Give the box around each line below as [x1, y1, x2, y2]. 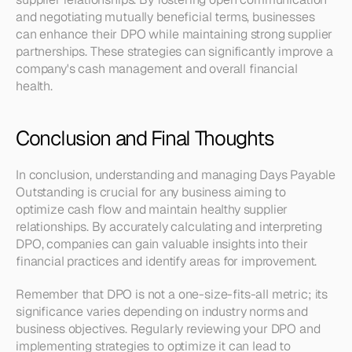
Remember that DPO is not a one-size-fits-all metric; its [16, 286, 328, 302]
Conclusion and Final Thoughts [16, 125, 274, 152]
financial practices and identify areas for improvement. [16, 253, 317, 269]
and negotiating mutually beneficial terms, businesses [16, 9, 315, 25]
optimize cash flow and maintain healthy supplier [16, 201, 288, 218]
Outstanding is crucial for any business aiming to [16, 184, 287, 200]
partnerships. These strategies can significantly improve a [16, 43, 333, 60]
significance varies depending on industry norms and [16, 303, 308, 320]
